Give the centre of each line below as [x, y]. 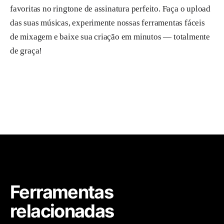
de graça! [26, 50]
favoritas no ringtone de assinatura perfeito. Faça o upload [110, 8]
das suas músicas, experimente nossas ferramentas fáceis [107, 22]
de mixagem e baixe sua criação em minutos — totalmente [110, 36]
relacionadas [62, 211]
